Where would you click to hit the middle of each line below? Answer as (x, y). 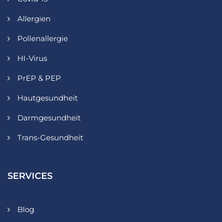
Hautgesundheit (48, 98)
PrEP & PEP (39, 78)
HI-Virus (32, 58)
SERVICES (30, 176)
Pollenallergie (43, 38)
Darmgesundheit (49, 117)
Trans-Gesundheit (50, 137)
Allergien (34, 18)
